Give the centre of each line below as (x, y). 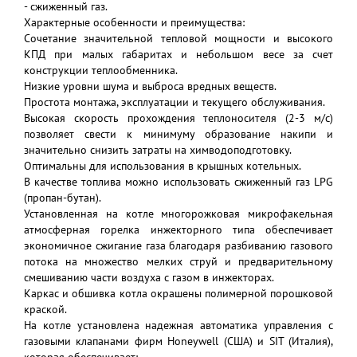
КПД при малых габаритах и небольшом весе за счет (178, 54)
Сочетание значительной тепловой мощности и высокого (178, 38)
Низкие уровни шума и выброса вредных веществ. (150, 86)
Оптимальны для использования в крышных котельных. (163, 166)
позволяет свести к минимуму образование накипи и (178, 134)
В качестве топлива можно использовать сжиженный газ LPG (178, 182)
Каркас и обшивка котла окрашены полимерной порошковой (178, 293)
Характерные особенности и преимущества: (134, 22)
